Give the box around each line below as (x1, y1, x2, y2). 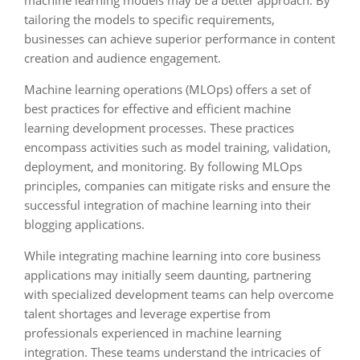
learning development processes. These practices (24, 120, 294, 136)
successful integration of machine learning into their (24, 197, 311, 213)
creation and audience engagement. (24, 50, 221, 66)
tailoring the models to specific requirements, (24, 11, 275, 27)
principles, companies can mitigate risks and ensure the (24, 178, 330, 194)
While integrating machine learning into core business (24, 247, 321, 264)
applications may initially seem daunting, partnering (24, 267, 311, 283)
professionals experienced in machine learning (24, 325, 281, 341)
